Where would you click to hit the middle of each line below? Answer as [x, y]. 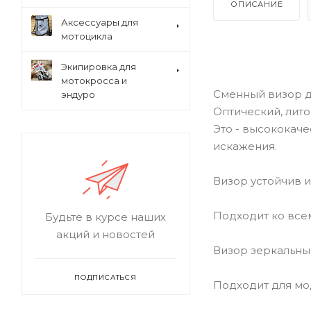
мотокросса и [94, 81]
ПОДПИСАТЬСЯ [106, 277]
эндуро [78, 94]
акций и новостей [106, 234]
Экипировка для [99, 67]
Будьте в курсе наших [106, 217]
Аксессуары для [100, 22]
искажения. [245, 146]
